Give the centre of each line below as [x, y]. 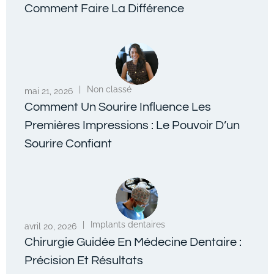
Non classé [109, 89]
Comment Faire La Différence [104, 8]
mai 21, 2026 [49, 91]
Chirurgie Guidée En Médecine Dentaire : [133, 242]
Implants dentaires [128, 224]
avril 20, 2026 [50, 226]
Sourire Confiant [68, 143]
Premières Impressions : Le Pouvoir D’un [132, 125]
